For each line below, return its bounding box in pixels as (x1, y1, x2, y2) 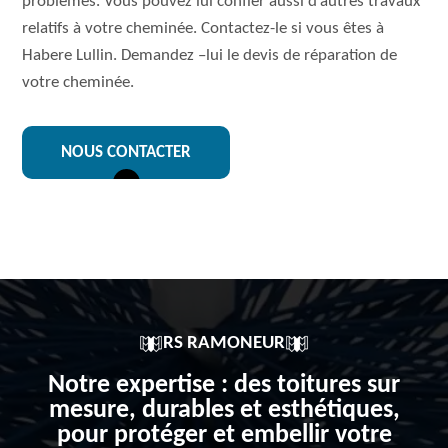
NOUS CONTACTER (61, 144, 192, 161)
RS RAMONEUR (163, 334, 285, 353)
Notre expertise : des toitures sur (48, 372, 400, 399)
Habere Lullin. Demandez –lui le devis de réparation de (22, 47, 398, 64)
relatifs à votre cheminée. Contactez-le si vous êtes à (22, 20, 385, 37)
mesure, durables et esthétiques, (48, 397, 400, 424)
